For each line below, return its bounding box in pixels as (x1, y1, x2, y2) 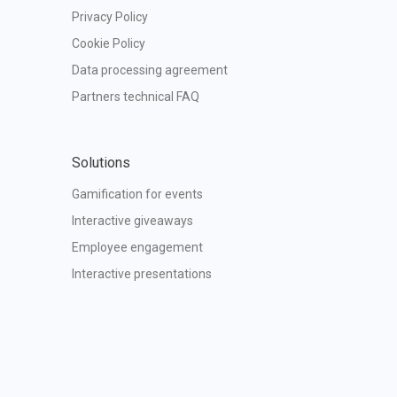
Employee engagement (72, 240, 203, 254)
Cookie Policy (72, 36, 145, 51)
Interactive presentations (72, 267, 212, 281)
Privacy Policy (72, 10, 148, 24)
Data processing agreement (72, 63, 228, 77)
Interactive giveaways (72, 214, 193, 228)
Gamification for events (72, 187, 203, 201)
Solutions (72, 154, 130, 171)
